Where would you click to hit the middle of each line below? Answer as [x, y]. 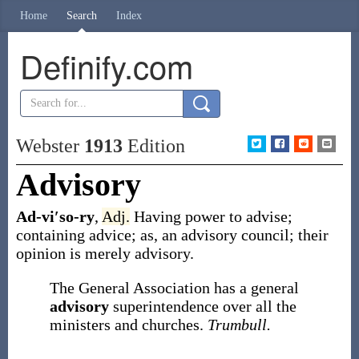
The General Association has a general [174, 288]
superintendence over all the [204, 306]
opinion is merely [75, 253]
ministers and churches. [128, 325]
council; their [284, 235]
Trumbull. [239, 325]
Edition [153, 146]
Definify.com [106, 65]
